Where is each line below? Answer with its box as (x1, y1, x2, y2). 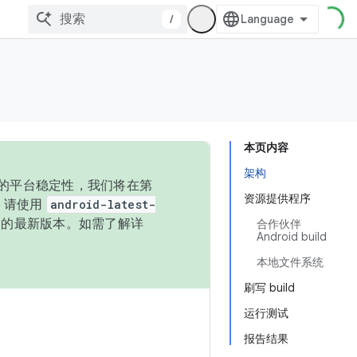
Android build (257, 229, 327, 244)
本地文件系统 (257, 255, 324, 269)
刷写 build (244, 280, 295, 295)
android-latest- (49, 197, 156, 212)
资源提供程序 (244, 191, 311, 206)
